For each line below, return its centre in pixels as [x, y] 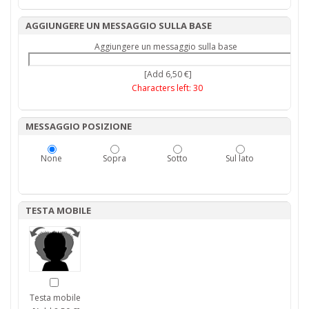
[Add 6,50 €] [167, 74]
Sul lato [240, 159]
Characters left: [162, 88]
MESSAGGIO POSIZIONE [79, 127]
